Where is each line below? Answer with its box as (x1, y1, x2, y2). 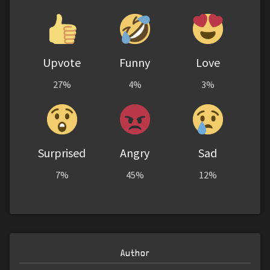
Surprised (38, 145, 86, 161)
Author (120, 247, 150, 259)
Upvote (43, 55, 81, 71)
